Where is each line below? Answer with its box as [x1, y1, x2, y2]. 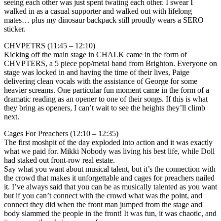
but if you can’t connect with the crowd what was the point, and [4, 191, 202, 200]
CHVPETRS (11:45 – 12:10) [4, 41, 95, 50]
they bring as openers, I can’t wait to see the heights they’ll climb [4, 103, 205, 112]
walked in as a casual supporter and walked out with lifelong [4, 6, 192, 15]
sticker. [4, 24, 26, 33]
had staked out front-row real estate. [4, 155, 115, 164]
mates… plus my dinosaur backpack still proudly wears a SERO [4, 15, 204, 24]
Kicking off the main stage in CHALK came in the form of [4, 50, 187, 59]
